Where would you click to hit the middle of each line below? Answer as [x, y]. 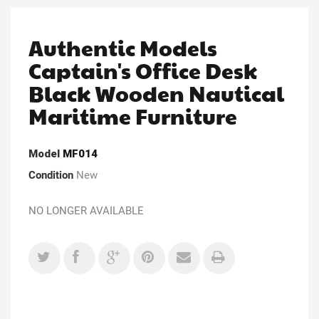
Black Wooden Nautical [156, 93]
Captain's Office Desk [143, 70]
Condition [51, 175]
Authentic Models [123, 47]
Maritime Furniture [133, 115]
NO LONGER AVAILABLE [88, 210]
